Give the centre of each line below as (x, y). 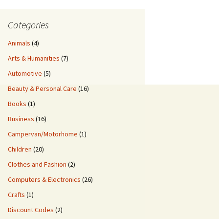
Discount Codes (31, 210)
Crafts (16, 195)
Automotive (25, 73)
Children (20, 149)
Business (21, 119)
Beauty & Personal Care (42, 88)
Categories (28, 25)
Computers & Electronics (44, 179)
